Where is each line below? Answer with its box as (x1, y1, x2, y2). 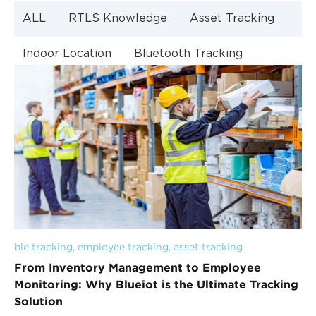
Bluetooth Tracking (134, 49, 243, 59)
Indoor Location (23, 49, 111, 59)
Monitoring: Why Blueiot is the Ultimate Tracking (14, 278, 298, 291)
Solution (14, 295, 63, 308)
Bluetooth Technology (145, 84, 270, 95)
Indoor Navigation (23, 84, 123, 95)
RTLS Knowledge (68, 13, 167, 24)
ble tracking (14, 241, 73, 253)
